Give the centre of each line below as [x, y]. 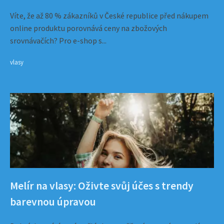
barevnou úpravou [53, 202]
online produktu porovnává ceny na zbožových [88, 28]
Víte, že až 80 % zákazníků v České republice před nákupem [109, 15]
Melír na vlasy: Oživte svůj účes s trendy [102, 186]
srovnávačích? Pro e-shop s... [58, 40]
